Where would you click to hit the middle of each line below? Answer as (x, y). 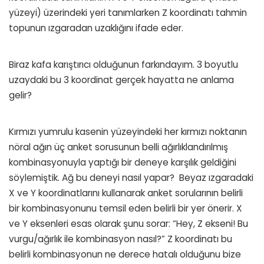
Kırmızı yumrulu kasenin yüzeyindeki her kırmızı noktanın (128, 131)
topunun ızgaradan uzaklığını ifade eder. (96, 28)
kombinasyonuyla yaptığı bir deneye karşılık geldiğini (123, 162)
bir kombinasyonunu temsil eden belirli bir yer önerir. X (126, 208)
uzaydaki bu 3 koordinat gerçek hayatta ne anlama (121, 80)
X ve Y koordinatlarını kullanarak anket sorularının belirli (126, 193)
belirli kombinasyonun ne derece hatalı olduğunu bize (125, 254)
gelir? (20, 95)
